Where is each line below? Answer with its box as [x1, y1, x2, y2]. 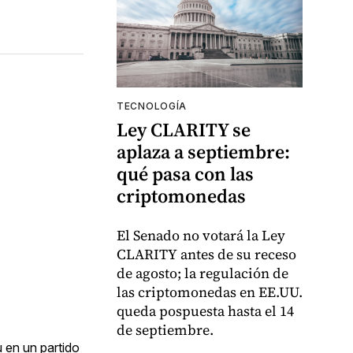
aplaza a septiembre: [117, 139, 290, 165]
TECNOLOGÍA [117, 100, 187, 113]
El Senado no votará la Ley [117, 225, 285, 246]
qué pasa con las [117, 161, 254, 188]
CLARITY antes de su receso [117, 244, 296, 265]
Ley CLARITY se [117, 117, 251, 143]
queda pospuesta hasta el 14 [117, 301, 294, 321]
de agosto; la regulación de [117, 263, 288, 284]
